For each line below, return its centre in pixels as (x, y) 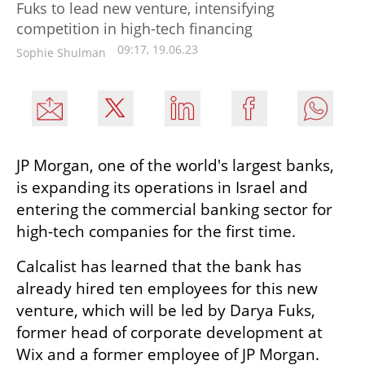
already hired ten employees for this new (167, 289)
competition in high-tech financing (134, 29)
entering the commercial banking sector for (174, 210)
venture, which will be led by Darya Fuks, (166, 311)
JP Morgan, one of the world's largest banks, (175, 166)
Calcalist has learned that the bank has (159, 267)
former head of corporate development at (169, 333)
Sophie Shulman (61, 53)
